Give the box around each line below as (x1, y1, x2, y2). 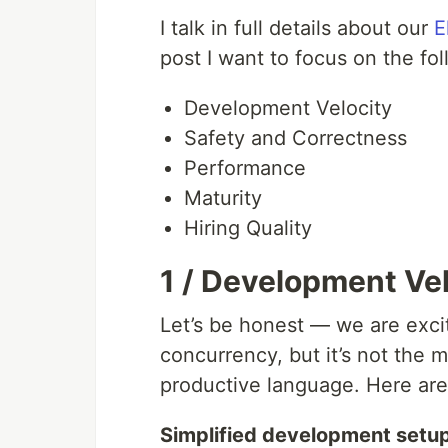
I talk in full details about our (160, 16, 434, 41)
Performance (184, 156, 306, 181)
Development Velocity (184, 96, 392, 121)
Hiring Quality (184, 216, 312, 241)
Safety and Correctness (184, 126, 407, 151)
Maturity (184, 186, 262, 211)
